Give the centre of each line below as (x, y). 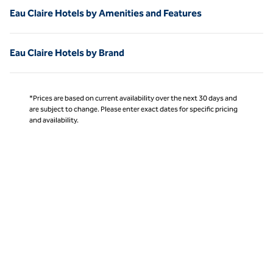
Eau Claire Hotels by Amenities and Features (106, 13)
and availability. (54, 120)
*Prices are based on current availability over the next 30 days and (133, 98)
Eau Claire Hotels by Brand (67, 52)
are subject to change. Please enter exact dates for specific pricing (133, 109)
